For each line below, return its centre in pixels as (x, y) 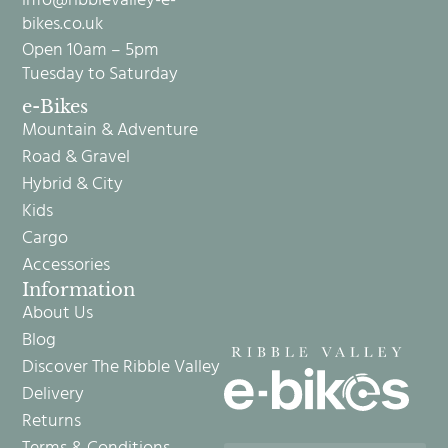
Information (79, 289)
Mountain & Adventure (110, 130)
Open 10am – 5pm (91, 50)
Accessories (66, 265)
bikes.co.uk (63, 24)
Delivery (53, 394)
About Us (58, 313)
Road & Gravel (76, 157)
